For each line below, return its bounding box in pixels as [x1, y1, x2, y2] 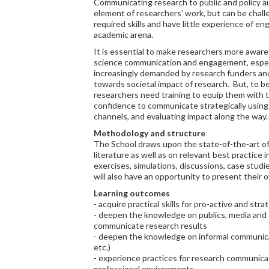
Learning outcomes [94, 188, 170, 198]
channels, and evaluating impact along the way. [94, 111, 268, 121]
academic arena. [94, 29, 153, 40]
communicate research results [94, 220, 207, 231]
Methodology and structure [94, 128, 205, 138]
